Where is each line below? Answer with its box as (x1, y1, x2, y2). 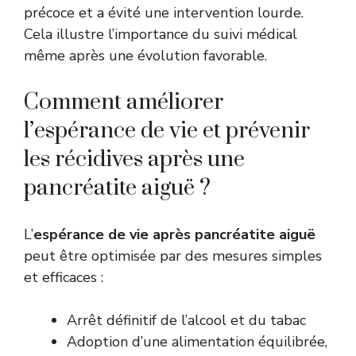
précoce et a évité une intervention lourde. (24, 2, 304, 22)
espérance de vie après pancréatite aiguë (33, 224, 315, 244)
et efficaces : (24, 267, 103, 287)
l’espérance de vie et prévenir (24, 116, 310, 145)
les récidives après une (24, 145, 245, 173)
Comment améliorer (24, 87, 223, 116)
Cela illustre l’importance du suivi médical (24, 24, 297, 44)
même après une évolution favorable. (24, 45, 267, 65)
